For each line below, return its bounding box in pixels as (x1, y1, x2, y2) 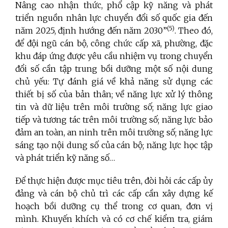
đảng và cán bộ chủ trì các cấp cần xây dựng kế (15, 188, 213, 199)
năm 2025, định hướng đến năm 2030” (15, 25, 167, 36)
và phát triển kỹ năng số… (15, 153, 115, 163)
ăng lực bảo (167, 115, 213, 125)
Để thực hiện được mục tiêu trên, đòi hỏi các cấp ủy (15, 176, 213, 186)
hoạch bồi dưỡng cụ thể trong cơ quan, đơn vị (15, 201, 213, 212)
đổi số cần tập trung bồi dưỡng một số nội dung (15, 64, 213, 74)
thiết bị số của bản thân (15, 89, 111, 100)
